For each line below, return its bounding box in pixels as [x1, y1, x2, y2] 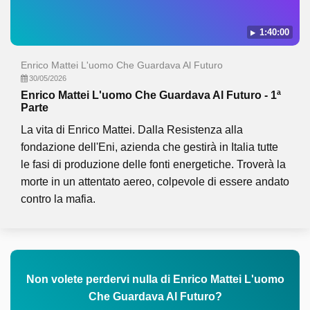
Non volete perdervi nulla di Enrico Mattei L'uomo [26, 273, 284, 285]
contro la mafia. [21, 193, 95, 205]
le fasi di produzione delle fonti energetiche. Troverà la [21, 158, 286, 170]
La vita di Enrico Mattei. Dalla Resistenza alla [21, 124, 243, 136]
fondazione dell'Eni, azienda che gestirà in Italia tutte [21, 141, 278, 153]
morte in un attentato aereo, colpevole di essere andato [21, 176, 289, 188]
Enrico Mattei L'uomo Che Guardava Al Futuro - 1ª [21, 89, 281, 101]
